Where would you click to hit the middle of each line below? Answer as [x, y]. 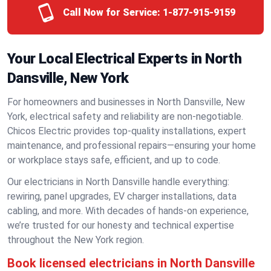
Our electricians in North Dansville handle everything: [118, 182]
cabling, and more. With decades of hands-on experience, [128, 211]
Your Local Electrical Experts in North [125, 59]
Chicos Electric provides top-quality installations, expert [127, 131]
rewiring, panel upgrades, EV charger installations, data [122, 196]
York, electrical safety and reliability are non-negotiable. [125, 116]
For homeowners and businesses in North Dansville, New [126, 102]
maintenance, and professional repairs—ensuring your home [132, 145]
